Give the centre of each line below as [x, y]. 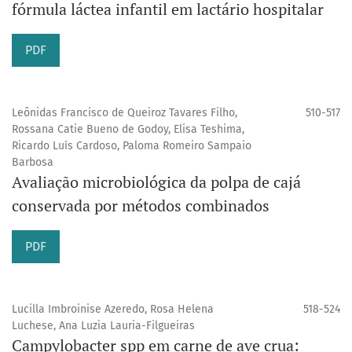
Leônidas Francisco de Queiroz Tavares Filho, [125, 113]
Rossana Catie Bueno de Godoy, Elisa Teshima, [128, 130]
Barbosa [33, 163]
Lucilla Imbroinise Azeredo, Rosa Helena [113, 310]
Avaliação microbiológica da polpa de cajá [156, 182]
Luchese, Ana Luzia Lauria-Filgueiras [103, 326]
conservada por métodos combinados [141, 206]
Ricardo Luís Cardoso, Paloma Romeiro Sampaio [132, 146]
